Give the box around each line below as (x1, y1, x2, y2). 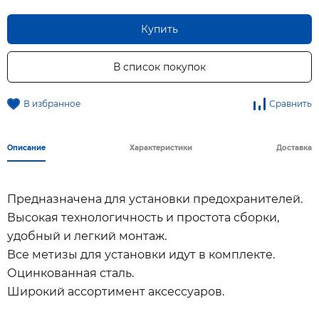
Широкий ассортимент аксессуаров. (7, 285, 224, 298)
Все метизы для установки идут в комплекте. (7, 248, 275, 261)
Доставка (276, 143, 312, 152)
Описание (7, 143, 46, 152)
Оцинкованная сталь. (7, 266, 134, 280)
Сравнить (269, 98, 312, 109)
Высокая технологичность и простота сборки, (7, 211, 279, 224)
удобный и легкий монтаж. (7, 229, 167, 243)
